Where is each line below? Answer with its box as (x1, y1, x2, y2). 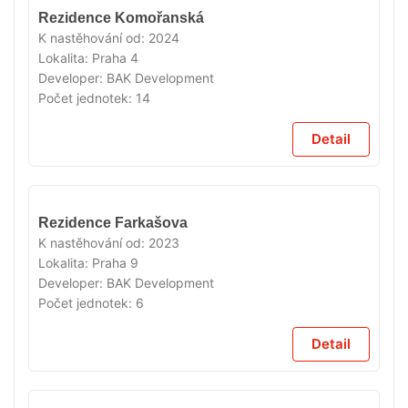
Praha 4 (92, 49, 138, 66)
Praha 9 (92, 254, 138, 270)
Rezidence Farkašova (38, 214, 188, 230)
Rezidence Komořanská (38, 9, 204, 25)
